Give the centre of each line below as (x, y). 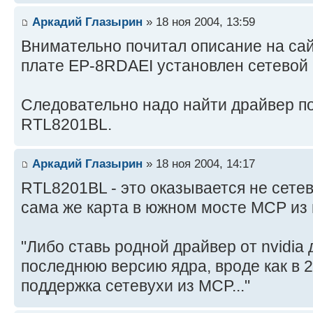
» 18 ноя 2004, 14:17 (199, 164)
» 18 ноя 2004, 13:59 (199, 21)
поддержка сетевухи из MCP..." (136, 286)
